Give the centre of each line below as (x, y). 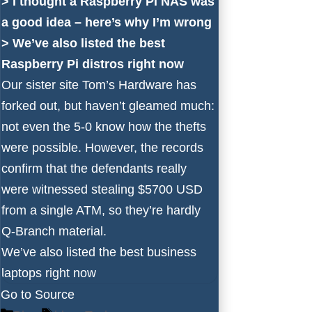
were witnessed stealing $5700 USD (102, 189)
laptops (22, 273)
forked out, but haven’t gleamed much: (108, 106)
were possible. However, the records (102, 147)
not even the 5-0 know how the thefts (104, 126)
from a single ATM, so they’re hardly (101, 210)
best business (158, 252)
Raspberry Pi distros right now (93, 64)
